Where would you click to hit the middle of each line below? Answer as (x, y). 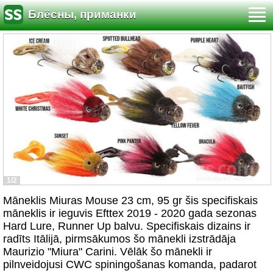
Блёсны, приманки (82, 15)
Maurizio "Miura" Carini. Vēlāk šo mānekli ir (108, 252)
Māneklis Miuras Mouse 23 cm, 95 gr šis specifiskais (130, 200)
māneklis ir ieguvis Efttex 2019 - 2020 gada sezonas (130, 213)
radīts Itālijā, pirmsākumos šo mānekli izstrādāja (119, 239)
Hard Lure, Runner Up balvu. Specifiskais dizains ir (127, 226)
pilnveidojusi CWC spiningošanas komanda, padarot (130, 264)
